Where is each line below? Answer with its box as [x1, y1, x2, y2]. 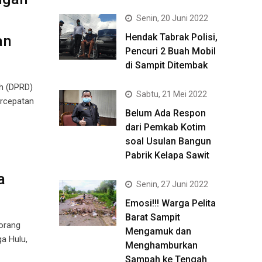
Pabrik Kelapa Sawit [125, 150, 209, 161]
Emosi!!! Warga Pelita [125, 198, 216, 209]
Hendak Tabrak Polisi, [125, 32, 218, 43]
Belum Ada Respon [125, 108, 206, 119]
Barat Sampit [125, 212, 180, 223]
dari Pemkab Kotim [125, 122, 206, 133]
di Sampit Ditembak [125, 60, 208, 71]
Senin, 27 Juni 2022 [136, 180, 208, 189]
